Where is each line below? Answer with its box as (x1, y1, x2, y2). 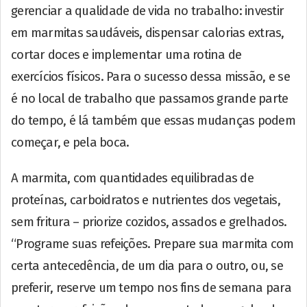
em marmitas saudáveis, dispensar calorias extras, (11, 25, 284, 40)
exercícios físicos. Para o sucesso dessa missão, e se (11, 69, 290, 84)
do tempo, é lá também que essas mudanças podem (11, 112, 295, 128)
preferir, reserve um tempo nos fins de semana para (11, 280, 292, 295)
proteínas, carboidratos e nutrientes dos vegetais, (11, 192, 281, 208)
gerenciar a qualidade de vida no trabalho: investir (11, 3, 284, 19)
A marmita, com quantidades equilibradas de (11, 170, 254, 186)
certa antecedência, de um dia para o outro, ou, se (11, 258, 284, 273)
